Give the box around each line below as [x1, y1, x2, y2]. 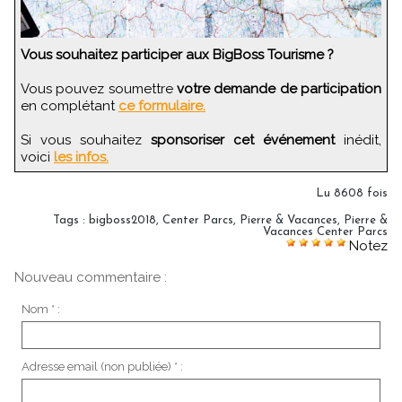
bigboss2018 [89, 214, 156, 226]
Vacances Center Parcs [263, 226, 388, 238]
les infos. [54, 149, 109, 165]
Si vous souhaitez [21, 132, 151, 148]
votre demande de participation [177, 81, 381, 97]
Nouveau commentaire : [14, 269, 167, 285]
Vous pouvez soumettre [21, 81, 177, 97]
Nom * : [21, 301, 60, 316]
